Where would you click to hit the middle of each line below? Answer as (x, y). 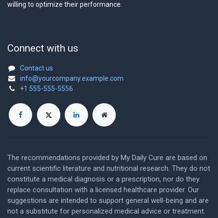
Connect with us (43, 48)
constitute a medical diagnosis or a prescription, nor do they (103, 179)
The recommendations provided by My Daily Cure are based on (107, 158)
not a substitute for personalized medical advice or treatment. (106, 211)
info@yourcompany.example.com (72, 78)
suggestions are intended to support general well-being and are (108, 201)
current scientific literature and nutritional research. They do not (109, 169)
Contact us (36, 68)
